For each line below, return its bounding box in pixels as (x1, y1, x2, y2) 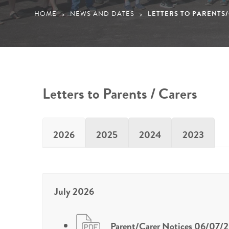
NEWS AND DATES (70, 9, 135, 19)
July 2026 (54, 184, 94, 199)
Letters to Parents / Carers (42, 83, 197, 105)
